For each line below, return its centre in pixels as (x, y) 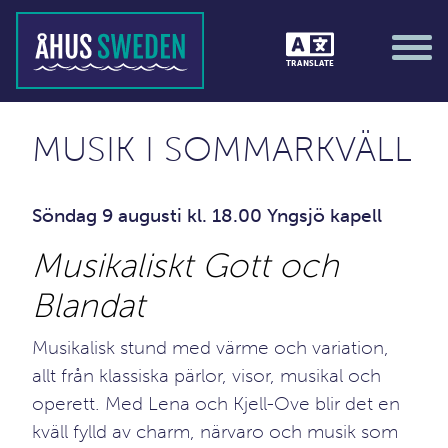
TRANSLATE (310, 63)
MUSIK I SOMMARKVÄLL (222, 149)
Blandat (93, 305)
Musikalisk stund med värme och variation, (210, 347)
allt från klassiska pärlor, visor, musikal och (206, 375)
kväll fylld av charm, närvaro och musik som (215, 431)
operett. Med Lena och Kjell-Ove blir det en (216, 403)
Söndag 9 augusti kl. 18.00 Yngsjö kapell (207, 215)
